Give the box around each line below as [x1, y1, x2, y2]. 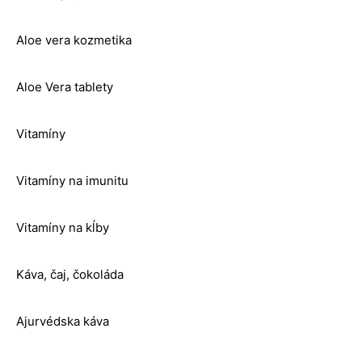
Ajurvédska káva [16, 314, 109, 330]
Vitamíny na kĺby [16, 220, 109, 236]
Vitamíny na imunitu [16, 173, 128, 189]
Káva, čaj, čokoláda [16, 267, 124, 283]
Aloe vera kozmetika [16, 32, 132, 48]
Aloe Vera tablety [16, 79, 113, 95]
